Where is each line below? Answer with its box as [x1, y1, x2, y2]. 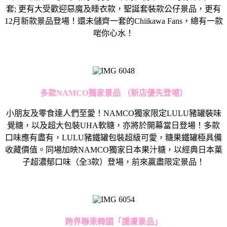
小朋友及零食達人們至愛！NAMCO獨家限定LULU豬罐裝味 [6, 108, 221, 118]
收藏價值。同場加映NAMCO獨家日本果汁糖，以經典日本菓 [5, 145, 222, 154]
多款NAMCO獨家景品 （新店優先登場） [40, 88, 187, 97]
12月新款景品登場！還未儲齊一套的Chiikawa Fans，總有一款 [4, 16, 223, 25]
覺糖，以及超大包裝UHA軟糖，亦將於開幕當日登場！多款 [7, 121, 220, 130]
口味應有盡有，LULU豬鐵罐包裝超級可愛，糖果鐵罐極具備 [5, 133, 222, 142]
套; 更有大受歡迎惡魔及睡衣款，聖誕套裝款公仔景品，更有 [6, 4, 221, 13]
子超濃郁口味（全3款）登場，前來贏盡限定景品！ [22, 157, 205, 166]
